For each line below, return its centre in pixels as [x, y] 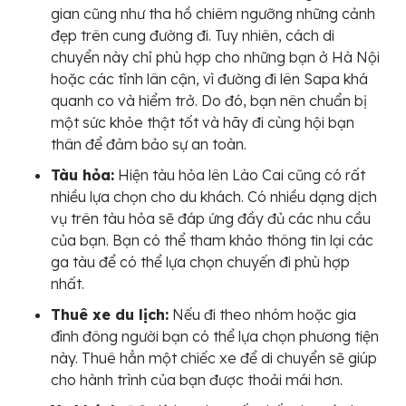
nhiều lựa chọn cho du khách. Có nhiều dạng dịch [214, 197]
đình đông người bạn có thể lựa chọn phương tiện [215, 337]
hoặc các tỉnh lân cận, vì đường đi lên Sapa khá [209, 79]
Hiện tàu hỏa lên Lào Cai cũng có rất [240, 175]
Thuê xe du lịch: [110, 315]
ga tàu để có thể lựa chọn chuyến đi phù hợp [200, 262]
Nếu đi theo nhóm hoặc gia [262, 315]
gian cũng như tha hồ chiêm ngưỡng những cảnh [213, 14]
